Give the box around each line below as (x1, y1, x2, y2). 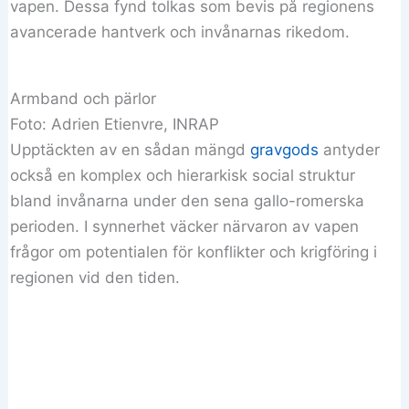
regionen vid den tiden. (10, 267, 181, 287)
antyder (319, 140, 381, 159)
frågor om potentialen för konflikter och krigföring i (10, 242, 378, 261)
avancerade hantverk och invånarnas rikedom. (10, 22, 351, 41)
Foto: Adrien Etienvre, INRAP (10, 114, 220, 133)
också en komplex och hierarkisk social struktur (10, 165, 356, 184)
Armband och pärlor (10, 89, 157, 108)
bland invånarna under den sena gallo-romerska (10, 191, 365, 210)
